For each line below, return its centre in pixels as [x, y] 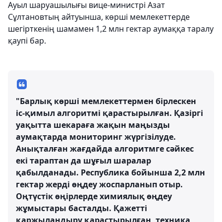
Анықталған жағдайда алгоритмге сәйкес [105, 149]
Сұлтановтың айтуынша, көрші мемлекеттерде [99, 17]
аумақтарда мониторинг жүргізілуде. [96, 137]
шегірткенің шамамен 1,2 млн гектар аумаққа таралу [111, 29]
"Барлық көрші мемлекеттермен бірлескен [106, 101]
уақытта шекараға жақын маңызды [93, 125]
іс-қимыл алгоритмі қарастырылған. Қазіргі [110, 113]
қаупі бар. [27, 41]
